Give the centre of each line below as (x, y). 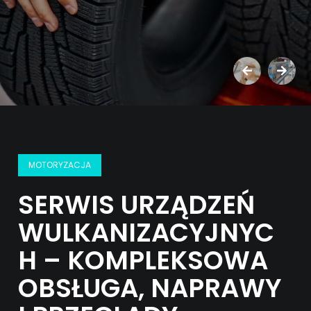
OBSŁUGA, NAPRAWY (150, 288)
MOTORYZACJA (60, 165)
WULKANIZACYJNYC (146, 233)
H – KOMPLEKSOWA (143, 260)
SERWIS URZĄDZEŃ (137, 205)
